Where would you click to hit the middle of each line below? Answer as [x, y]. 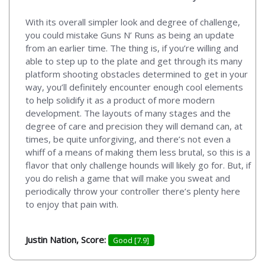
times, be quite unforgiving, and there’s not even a [128, 139]
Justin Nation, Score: [67, 239]
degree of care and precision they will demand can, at [134, 126]
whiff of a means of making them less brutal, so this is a [138, 152]
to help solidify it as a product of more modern [120, 100]
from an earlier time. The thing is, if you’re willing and [132, 48]
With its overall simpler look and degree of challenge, [133, 22]
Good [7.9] [131, 240]
